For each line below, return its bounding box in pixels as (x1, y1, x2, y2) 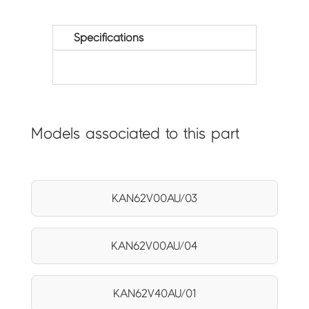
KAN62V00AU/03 (111, 192, 197, 205)
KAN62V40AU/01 (112, 288, 196, 300)
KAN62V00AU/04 (111, 240, 198, 252)
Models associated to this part (30, 126, 239, 142)
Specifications (74, 32, 144, 44)
